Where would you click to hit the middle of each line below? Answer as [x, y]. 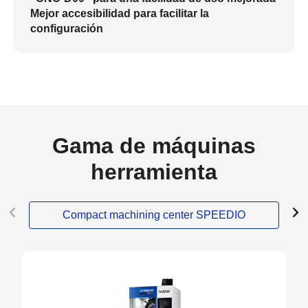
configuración [67, 29]
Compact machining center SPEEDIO [154, 215]
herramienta [154, 172]
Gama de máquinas [154, 146]
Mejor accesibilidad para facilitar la [120, 13]
